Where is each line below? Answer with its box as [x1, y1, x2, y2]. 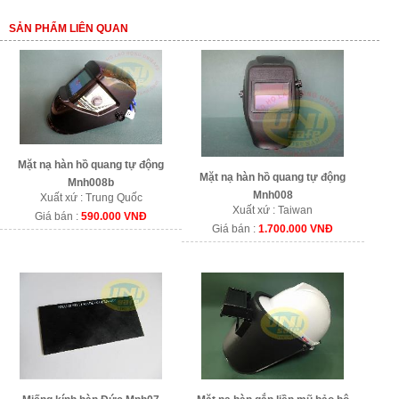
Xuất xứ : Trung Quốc [39, 191, 142, 205]
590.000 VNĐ [81, 210, 148, 224]
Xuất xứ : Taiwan [232, 203, 313, 216]
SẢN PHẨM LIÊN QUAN [9, 21, 128, 35]
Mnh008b [68, 176, 115, 190]
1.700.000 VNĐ [258, 222, 334, 235]
